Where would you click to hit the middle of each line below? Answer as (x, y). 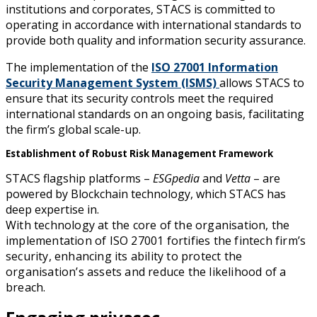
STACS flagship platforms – (79, 179)
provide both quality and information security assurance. (156, 41)
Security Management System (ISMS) (111, 83)
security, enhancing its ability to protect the (124, 257)
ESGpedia (176, 179)
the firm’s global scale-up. (73, 130)
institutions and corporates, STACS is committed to (140, 10)
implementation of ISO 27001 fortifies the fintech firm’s (156, 241)
